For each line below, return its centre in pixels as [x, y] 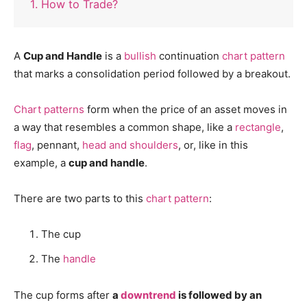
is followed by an [219, 295]
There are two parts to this [80, 199]
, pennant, [57, 145]
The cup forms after [63, 295]
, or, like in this [213, 145]
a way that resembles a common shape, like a [124, 127]
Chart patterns [49, 110]
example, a [41, 163]
